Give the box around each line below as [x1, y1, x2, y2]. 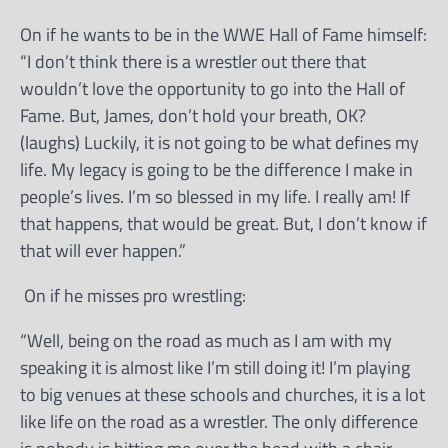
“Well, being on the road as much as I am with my [20, 326, 392, 354]
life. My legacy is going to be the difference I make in [20, 155, 413, 183]
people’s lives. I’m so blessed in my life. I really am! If [20, 182, 410, 210]
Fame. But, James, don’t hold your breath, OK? [20, 101, 366, 129]
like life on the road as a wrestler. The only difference [20, 407, 418, 435]
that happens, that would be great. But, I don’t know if [20, 209, 427, 237]
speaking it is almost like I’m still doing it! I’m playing [20, 353, 410, 381]
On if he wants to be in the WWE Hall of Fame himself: [20, 20, 427, 48]
